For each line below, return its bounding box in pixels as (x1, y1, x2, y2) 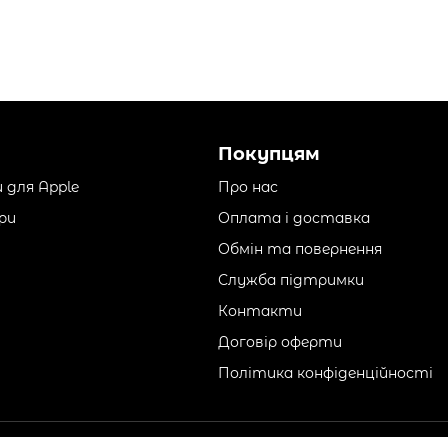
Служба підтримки (218, 271, 364, 289)
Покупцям (218, 143, 320, 165)
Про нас (218, 178, 278, 196)
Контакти (218, 302, 302, 320)
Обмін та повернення (218, 240, 382, 258)
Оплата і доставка (218, 209, 370, 227)
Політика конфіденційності (218, 364, 433, 382)
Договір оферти (218, 333, 342, 351)
